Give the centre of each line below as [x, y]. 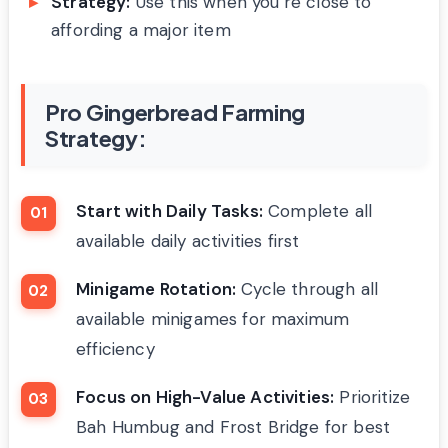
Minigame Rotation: [156, 288]
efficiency [115, 348]
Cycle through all [307, 288]
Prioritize [372, 396]
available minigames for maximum [213, 318]
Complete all [317, 210]
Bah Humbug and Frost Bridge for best [233, 426]
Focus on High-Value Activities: [205, 396]
